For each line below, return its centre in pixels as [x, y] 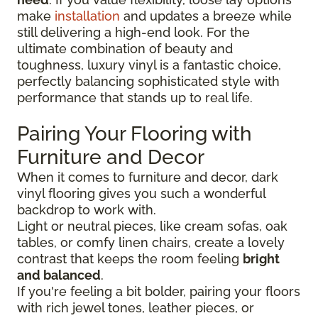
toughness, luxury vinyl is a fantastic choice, [149, 65]
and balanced [59, 275]
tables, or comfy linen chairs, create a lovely [151, 242]
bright [261, 258]
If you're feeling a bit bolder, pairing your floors [159, 291]
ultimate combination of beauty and [125, 48]
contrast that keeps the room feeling [130, 258]
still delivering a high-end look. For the [133, 32]
